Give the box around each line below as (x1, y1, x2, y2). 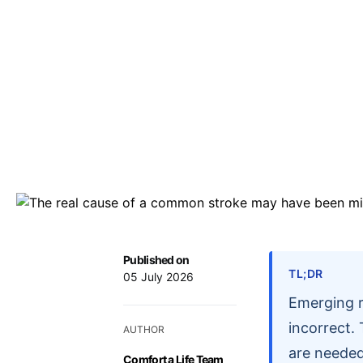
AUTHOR (123, 322, 164, 335)
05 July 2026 (123, 269, 194, 284)
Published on (123, 252, 190, 267)
